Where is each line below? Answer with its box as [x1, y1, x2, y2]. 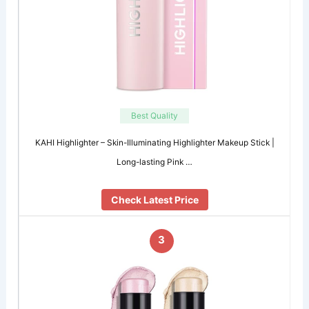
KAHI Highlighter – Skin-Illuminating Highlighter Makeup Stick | [34, 137, 275, 148]
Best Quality [131, 110, 179, 121]
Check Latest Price [110, 194, 199, 206]
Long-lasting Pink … [117, 156, 193, 167]
